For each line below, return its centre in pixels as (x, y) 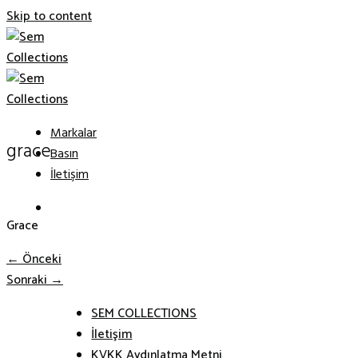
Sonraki (28, 281)
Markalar (74, 134)
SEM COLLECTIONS (144, 314)
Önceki (40, 260)
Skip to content (49, 17)
